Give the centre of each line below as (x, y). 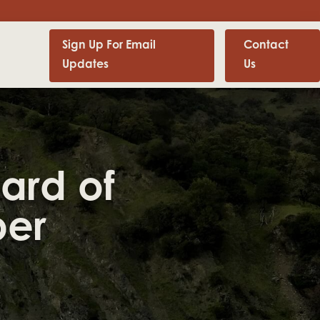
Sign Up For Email (109, 45)
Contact (266, 45)
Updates (86, 65)
